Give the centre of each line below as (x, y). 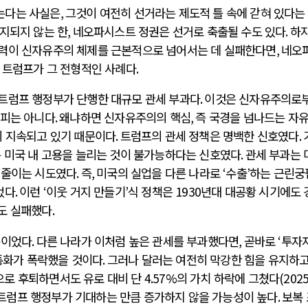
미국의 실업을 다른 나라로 (160, 173)
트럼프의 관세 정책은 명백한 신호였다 (209, 136)
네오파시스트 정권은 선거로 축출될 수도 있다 (179, 31)
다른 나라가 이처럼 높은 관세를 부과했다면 (137, 241)
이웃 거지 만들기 (86, 192)
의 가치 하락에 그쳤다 (228, 278)
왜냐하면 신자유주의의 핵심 (125, 118)
